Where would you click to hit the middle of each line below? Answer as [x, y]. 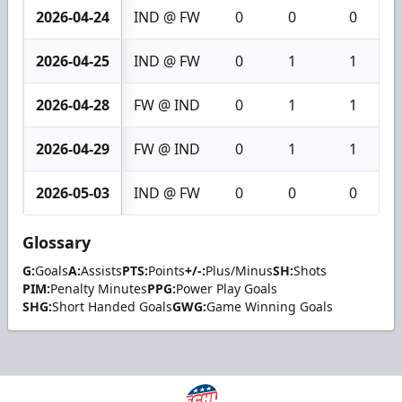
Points [166, 271]
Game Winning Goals [270, 307]
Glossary [57, 243]
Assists [101, 271]
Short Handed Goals [112, 307]
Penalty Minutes [99, 289]
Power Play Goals [227, 289]
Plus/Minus [239, 271]
